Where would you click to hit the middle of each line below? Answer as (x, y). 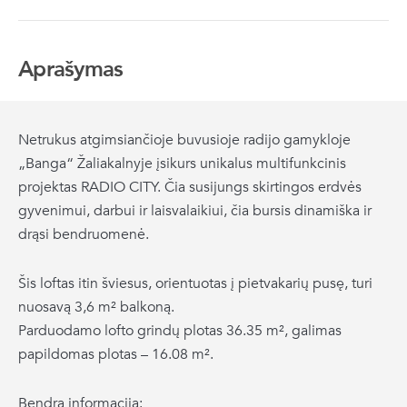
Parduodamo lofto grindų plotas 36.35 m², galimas (180, 331)
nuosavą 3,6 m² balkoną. (96, 308)
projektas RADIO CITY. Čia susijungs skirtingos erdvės (190, 188)
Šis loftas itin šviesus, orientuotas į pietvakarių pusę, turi (195, 284)
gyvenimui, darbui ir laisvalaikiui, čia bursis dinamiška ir (195, 211)
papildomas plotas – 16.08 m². (116, 355)
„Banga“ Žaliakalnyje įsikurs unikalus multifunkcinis (182, 164)
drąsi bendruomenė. (84, 235)
